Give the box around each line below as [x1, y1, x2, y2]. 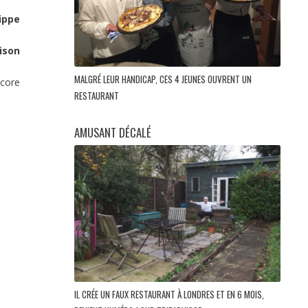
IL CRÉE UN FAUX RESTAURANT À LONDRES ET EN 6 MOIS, [74, 287, 264, 301]
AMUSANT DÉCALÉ [74, 123, 151, 141]
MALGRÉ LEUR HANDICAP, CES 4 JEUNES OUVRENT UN [74, 71, 252, 86]
